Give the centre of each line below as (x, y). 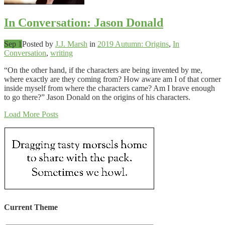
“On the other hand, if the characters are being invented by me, (103, 70)
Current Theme (31, 207)
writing (62, 53)
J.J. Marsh (71, 44)
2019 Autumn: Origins (133, 44)
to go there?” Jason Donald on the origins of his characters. (97, 97)
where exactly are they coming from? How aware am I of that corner (113, 79)
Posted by (39, 44)
